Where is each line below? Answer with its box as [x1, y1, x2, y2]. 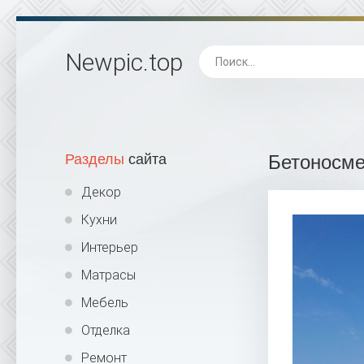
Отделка [81, 323, 130, 338]
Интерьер [81, 240, 138, 255]
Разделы [65, 151, 124, 167]
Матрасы [81, 267, 136, 283]
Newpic [65, 47, 143, 76]
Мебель [81, 295, 128, 310]
